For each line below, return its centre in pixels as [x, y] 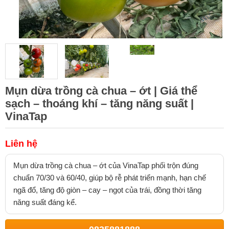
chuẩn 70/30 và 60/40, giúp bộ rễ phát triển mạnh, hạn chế [110, 178]
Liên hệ [21, 144]
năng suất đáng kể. [45, 202]
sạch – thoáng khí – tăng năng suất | [99, 104]
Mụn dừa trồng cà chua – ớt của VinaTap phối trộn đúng [106, 165]
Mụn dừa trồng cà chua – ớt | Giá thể [101, 91]
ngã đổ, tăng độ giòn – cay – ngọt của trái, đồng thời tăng [107, 190]
